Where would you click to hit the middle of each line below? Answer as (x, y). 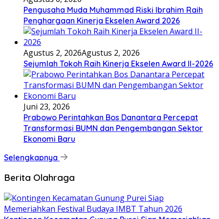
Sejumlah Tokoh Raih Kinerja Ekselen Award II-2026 (118, 63)
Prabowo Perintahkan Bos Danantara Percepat (111, 117)
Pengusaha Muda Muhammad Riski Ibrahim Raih (113, 10)
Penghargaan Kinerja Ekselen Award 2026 (102, 20)
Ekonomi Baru (49, 139)
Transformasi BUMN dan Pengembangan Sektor (113, 128)
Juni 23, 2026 (47, 106)
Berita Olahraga (39, 178)
